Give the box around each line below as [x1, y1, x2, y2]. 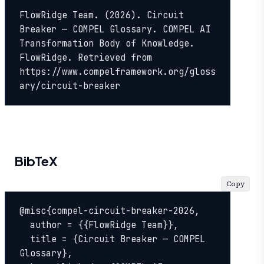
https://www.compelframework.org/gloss [19, 66, 216, 78]
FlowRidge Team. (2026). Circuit [19, 9, 184, 22]
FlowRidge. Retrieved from [19, 52, 152, 64]
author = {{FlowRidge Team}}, [19, 219, 30, 231]
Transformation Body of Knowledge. [19, 38, 194, 50]
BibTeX [14, 152, 58, 169]
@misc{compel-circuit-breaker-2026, [19, 204, 200, 217]
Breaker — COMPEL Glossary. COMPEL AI [19, 24, 210, 36]
